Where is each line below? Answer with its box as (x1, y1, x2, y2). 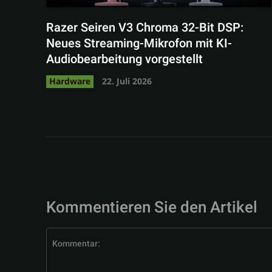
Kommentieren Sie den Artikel (46, 195, 257, 219)
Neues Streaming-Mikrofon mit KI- (46, 34, 232, 52)
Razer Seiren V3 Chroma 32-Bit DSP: (46, 18, 243, 36)
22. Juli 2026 (102, 75, 152, 87)
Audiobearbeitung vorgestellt (46, 50, 203, 68)
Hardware (49, 75, 90, 87)
